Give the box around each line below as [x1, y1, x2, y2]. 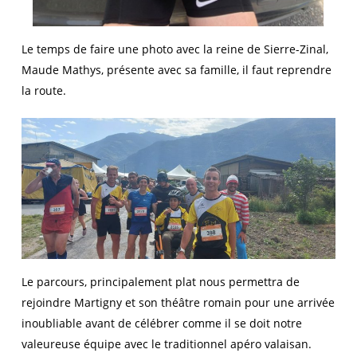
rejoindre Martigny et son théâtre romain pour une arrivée [21, 294, 335, 310]
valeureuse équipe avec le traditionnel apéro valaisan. [21, 335, 312, 351]
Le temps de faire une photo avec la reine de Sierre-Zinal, [21, 41, 328, 57]
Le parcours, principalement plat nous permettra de [21, 273, 300, 289]
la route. [21, 82, 66, 98]
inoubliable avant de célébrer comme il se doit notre [21, 315, 302, 331]
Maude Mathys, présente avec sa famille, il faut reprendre [21, 61, 331, 77]
